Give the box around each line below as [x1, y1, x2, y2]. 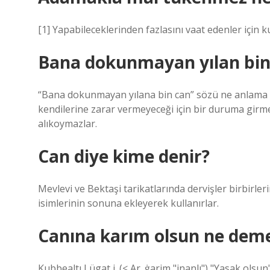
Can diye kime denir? [38, 145, 210, 168]
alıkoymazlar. [38, 117, 97, 130]
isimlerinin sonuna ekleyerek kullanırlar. [38, 196, 219, 210]
